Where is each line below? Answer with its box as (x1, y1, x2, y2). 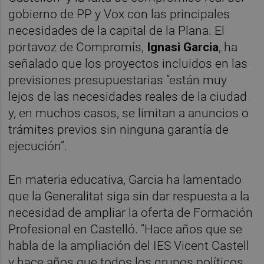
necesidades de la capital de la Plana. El (8, 23, 225, 38)
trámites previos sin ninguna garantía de (8, 122, 229, 137)
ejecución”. (8, 138, 68, 153)
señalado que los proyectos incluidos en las (8, 56, 248, 71)
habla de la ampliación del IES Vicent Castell (8, 238, 250, 253)
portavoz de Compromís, (8, 39, 147, 54)
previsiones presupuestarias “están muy (8, 72, 227, 87)
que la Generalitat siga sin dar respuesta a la (8, 189, 250, 203)
